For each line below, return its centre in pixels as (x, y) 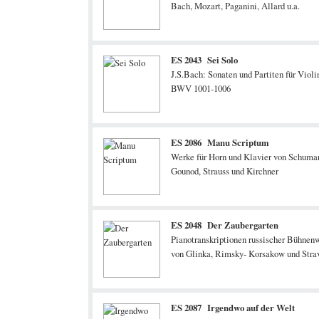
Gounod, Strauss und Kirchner (225, 171)
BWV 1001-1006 (201, 88)
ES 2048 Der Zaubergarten (225, 225)
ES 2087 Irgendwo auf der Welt (233, 308)
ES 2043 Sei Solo (204, 60)
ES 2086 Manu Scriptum (220, 142)
